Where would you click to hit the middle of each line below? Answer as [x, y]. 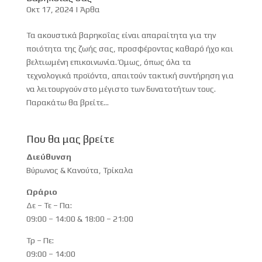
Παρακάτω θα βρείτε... [67, 102]
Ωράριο [42, 192]
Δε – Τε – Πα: [49, 205]
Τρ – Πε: [40, 240]
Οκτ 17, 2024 [50, 9]
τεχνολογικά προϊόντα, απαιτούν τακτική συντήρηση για [130, 75]
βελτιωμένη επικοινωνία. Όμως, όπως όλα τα [108, 62]
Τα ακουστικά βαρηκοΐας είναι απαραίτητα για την [121, 35]
